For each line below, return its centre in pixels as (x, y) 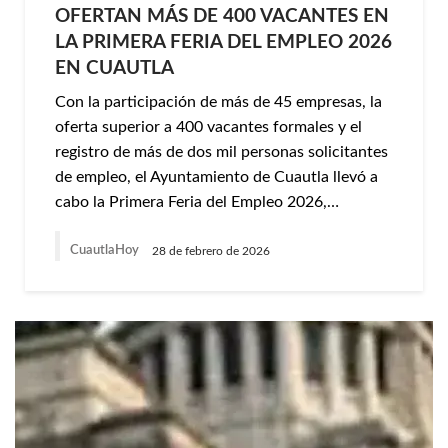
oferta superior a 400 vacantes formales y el (208, 127)
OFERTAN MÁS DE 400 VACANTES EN (222, 16)
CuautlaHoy (106, 250)
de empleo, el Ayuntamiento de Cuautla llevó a (216, 177)
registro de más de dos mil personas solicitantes (221, 152)
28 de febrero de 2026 (211, 250)
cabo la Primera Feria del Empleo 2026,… (197, 202)
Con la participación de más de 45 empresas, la (218, 102)
